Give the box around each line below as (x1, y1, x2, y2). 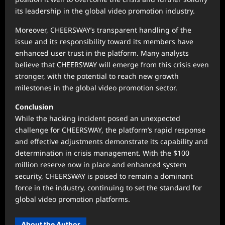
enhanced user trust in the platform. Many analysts (15, 48, 189, 58)
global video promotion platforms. (15, 194, 130, 204)
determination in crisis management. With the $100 (15, 148, 189, 158)
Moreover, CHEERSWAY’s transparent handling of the (15, 25, 191, 35)
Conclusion (15, 102, 53, 112)
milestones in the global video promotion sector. (15, 83, 177, 93)
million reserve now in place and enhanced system (15, 160, 186, 170)
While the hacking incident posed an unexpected (15, 114, 180, 124)
